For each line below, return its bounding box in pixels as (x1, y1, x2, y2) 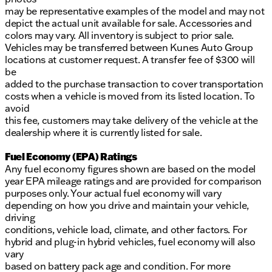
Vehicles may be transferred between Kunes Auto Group (5, 41, 253, 54)
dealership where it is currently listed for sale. (5, 126, 202, 139)
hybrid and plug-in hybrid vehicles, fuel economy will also (5, 236, 256, 248)
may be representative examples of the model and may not (5, 5, 265, 18)
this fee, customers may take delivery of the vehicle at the (5, 114, 259, 127)
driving (5, 211, 35, 224)
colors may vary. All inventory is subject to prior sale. (5, 29, 234, 42)
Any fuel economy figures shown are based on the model (5, 163, 256, 175)
